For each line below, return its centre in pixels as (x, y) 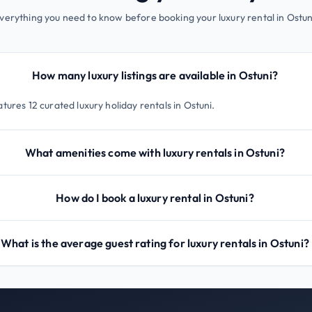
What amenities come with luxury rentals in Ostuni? (155, 152)
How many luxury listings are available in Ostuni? (155, 75)
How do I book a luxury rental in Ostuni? (155, 197)
